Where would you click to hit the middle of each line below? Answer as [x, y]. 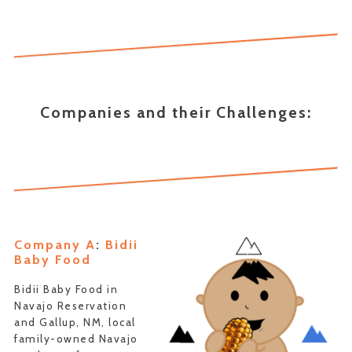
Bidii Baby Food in [66, 289]
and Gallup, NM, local [75, 322]
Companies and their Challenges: [176, 112]
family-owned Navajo [76, 339]
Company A [55, 244]
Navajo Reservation [70, 306]
